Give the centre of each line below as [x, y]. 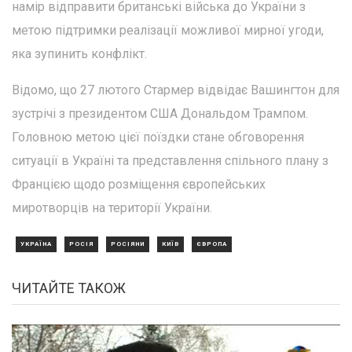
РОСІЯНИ [128, 244]
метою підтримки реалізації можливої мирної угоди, [168, 30]
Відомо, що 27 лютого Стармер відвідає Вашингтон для [176, 90]
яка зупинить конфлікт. [79, 53]
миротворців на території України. [112, 207]
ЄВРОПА [212, 244]
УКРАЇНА [36, 244]
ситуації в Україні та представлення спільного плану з [170, 160]
